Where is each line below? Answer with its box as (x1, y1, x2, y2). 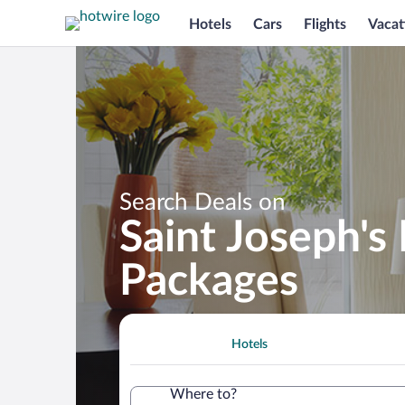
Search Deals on (119, 190, 286, 214)
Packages (119, 259, 298, 303)
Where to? (170, 386, 237, 401)
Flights (304, 16, 346, 32)
